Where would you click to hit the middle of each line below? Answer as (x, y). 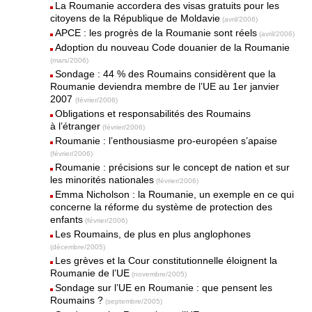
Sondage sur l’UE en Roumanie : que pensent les (164, 288)
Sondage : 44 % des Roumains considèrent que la (166, 74)
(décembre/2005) (78, 247)
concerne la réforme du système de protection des (162, 207)
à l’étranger (76, 126)
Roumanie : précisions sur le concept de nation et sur (173, 167)
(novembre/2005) (159, 274)
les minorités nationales (102, 180)
